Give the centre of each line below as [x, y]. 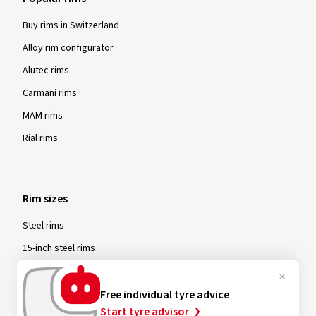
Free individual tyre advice [165, 295]
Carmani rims [50, 93]
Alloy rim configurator [68, 48]
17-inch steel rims [59, 293]
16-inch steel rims [59, 271]
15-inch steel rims [59, 248]
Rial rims [40, 138]
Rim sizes [45, 199]
